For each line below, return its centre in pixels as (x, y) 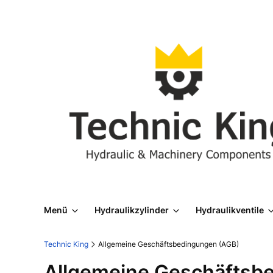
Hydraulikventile (230, 210)
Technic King (66, 244)
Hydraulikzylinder (132, 210)
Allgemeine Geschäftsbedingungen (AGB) (168, 244)
